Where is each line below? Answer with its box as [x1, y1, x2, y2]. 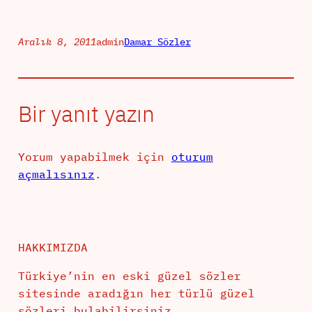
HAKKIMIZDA [17, 240, 88, 255]
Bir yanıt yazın [17, 99, 155, 129]
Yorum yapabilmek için [17, 150, 171, 164]
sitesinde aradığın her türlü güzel [17, 286, 255, 301]
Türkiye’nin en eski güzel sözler [17, 269, 241, 283]
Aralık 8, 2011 [17, 36, 96, 49]
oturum [171, 150, 213, 164]
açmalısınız [17, 167, 95, 182]
